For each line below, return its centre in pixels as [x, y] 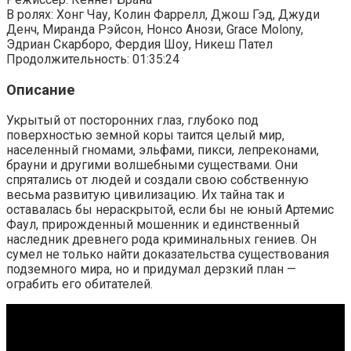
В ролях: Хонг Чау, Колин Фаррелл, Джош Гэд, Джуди [163, 14]
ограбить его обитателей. [80, 284]
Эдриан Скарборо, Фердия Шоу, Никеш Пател [139, 44]
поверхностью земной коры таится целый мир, [145, 136]
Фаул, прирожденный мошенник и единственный [153, 225]
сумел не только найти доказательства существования [168, 255]
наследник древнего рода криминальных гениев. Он [161, 240]
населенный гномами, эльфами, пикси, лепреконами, [163, 150]
